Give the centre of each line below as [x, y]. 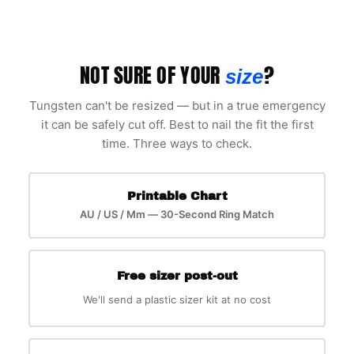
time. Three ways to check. [177, 143]
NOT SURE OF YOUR [153, 75]
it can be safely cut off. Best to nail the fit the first [177, 124]
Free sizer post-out [177, 276]
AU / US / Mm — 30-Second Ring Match [177, 215]
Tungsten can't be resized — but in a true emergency [177, 105]
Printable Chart [177, 196]
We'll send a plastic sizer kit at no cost [177, 300]
